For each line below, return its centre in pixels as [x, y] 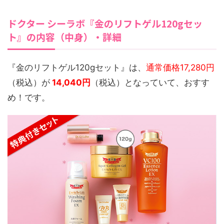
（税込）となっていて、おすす [150, 83]
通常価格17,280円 [180, 68]
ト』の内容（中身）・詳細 [64, 37]
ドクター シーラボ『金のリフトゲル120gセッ [105, 23]
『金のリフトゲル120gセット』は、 [77, 68]
